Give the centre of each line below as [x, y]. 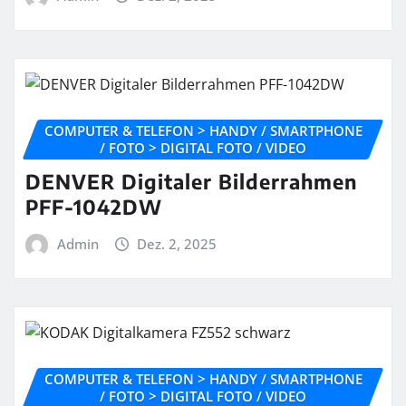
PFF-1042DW [94, 206]
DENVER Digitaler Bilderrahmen [191, 181]
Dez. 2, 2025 [177, 243]
